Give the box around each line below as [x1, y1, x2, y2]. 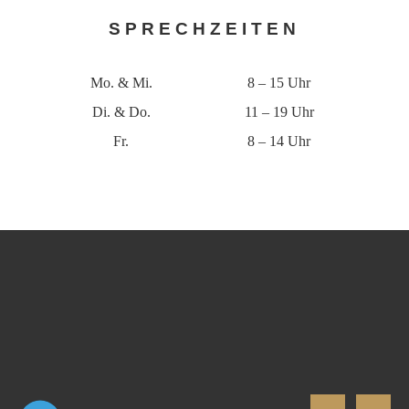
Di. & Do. [91, 103, 151, 120]
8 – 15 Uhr [247, 74, 310, 90]
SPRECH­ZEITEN [109, 18, 300, 38]
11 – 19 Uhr [244, 103, 314, 120]
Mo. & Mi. [89, 74, 152, 90]
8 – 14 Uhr [247, 132, 310, 149]
